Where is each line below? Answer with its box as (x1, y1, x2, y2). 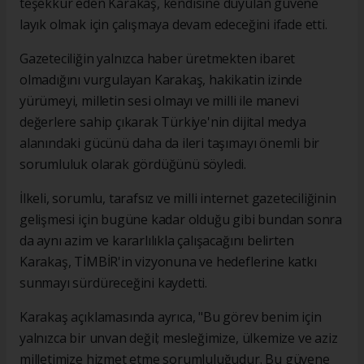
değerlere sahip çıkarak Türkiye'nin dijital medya (19, 112, 306, 131)
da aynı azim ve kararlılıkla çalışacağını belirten (19, 231, 294, 249)
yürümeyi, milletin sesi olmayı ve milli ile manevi (19, 91, 299, 110)
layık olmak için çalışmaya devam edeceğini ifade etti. (19, 15, 327, 33)
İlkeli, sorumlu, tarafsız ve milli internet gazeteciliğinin (19, 188, 336, 207)
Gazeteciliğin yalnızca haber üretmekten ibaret (19, 49, 296, 67)
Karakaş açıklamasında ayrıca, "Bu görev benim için (19, 307, 322, 326)
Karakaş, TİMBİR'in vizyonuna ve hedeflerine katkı (19, 252, 317, 271)
